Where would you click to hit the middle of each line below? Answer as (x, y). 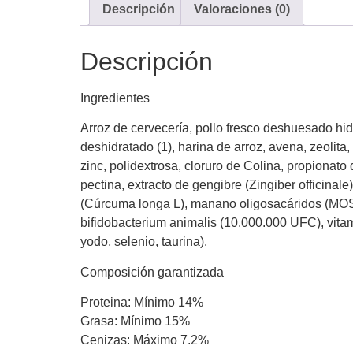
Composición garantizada (152, 272)
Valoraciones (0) (242, 9)
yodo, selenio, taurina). (144, 242)
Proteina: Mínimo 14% (142, 303)
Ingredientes (115, 98)
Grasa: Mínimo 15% (135, 321)
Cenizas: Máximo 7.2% (145, 340)
